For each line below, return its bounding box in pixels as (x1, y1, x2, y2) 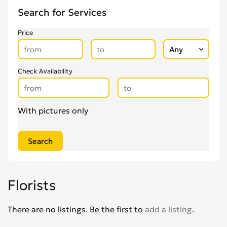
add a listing (145, 204, 192, 214)
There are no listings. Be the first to (8, 204, 145, 214)
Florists (8, 176, 56, 194)
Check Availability (18, 67, 72, 75)
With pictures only (18, 105, 88, 116)
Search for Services (18, 7, 106, 18)
